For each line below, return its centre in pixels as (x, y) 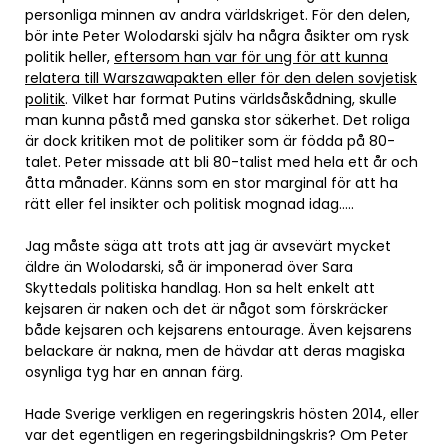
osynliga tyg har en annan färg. (134, 372)
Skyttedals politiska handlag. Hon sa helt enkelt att (200, 288)
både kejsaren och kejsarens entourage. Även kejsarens (218, 330)
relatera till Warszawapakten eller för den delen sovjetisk (221, 78)
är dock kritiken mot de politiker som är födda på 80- (210, 141)
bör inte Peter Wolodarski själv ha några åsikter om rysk (217, 36)
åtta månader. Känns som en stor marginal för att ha (211, 183)
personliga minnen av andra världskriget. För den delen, (217, 15)
